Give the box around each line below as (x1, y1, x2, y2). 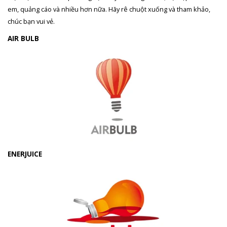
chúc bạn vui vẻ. (8, 16, 55, 26)
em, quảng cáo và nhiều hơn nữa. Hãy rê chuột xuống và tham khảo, (8, 4, 210, 14)
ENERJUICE (8, 149, 42, 159)
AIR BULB (8, 33, 39, 43)
